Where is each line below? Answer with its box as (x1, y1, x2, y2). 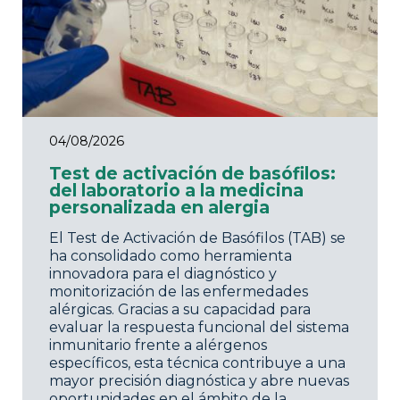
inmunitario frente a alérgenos (49, 337, 267, 354)
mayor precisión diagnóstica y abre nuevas (49, 372, 349, 390)
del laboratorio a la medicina (49, 179, 304, 202)
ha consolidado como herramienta (49, 247, 292, 265)
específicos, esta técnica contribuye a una (49, 354, 346, 372)
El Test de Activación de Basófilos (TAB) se (49, 229, 346, 247)
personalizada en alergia (49, 196, 270, 219)
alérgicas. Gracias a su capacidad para (49, 301, 311, 319)
